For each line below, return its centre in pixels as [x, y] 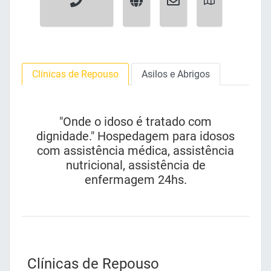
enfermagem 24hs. [135, 180]
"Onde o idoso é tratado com [135, 122]
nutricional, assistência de [135, 165]
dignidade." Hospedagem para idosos [135, 136]
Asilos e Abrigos [176, 74]
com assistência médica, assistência [135, 151]
